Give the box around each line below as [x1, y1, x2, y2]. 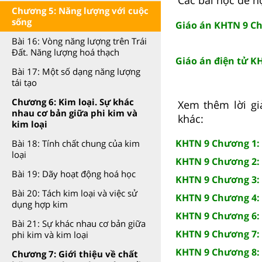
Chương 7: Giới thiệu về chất [12, 248, 138, 260]
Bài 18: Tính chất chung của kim [12, 137, 140, 149]
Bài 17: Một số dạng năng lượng [12, 65, 140, 77]
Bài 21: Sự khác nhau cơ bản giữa [12, 218, 146, 229]
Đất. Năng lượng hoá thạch [12, 46, 119, 58]
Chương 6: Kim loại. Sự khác [12, 96, 134, 108]
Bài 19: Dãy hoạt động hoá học [12, 168, 136, 180]
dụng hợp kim [12, 198, 68, 210]
